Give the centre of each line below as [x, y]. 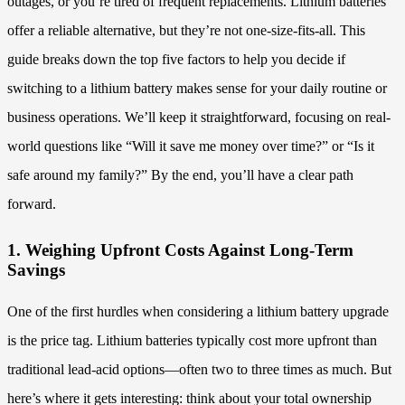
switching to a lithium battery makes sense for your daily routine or [197, 89]
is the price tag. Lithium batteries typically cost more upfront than [192, 340]
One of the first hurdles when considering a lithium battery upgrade [198, 311]
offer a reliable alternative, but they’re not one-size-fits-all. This [186, 31]
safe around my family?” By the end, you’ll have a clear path [180, 175]
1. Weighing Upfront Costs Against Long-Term [180, 250]
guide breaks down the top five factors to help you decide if [176, 60]
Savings [36, 269]
